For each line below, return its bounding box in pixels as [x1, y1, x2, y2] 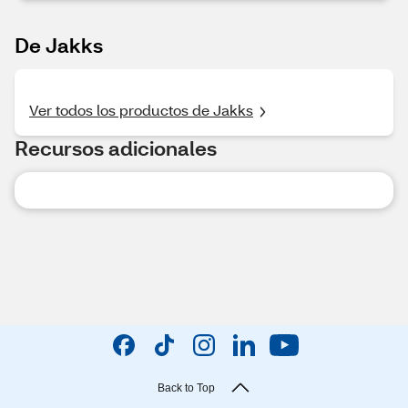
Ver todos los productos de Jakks [29, 100, 253, 119]
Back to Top [157, 382, 215, 394]
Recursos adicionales [15, 135, 217, 161]
